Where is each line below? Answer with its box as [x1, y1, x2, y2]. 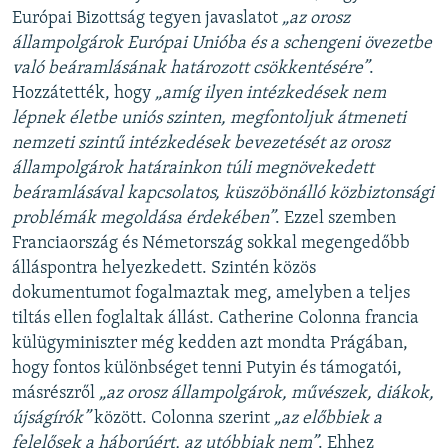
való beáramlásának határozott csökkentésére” [12, 58, 369, 78]
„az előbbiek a [274, 408, 382, 428]
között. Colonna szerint [90, 408, 274, 428]
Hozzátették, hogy [12, 83, 155, 103]
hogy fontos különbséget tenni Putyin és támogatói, [12, 358, 402, 378]
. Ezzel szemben [275, 208, 396, 228]
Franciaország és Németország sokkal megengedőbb [12, 233, 410, 253]
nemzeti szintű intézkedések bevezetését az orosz [12, 133, 390, 153]
